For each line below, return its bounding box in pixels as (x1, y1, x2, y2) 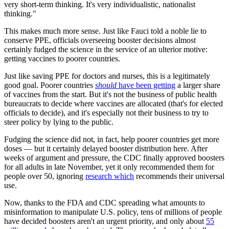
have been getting (117, 81, 175, 90)
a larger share (175, 81, 220, 90)
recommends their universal (134, 172, 224, 181)
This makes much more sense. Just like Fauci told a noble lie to (4, 27, 207, 36)
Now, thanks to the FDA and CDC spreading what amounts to (4, 198, 205, 208)
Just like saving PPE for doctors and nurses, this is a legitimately (4, 72, 210, 81)
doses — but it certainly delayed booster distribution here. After (4, 144, 208, 153)
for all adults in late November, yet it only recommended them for (4, 163, 214, 172)
